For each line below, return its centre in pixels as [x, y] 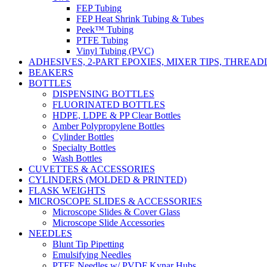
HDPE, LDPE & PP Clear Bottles [117, 115]
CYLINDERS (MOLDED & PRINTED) [108, 180]
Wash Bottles [77, 158]
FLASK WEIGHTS [67, 190]
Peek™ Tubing [105, 30]
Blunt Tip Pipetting [88, 244]
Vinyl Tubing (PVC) [115, 51]
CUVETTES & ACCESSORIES [92, 169]
